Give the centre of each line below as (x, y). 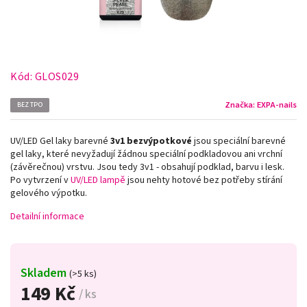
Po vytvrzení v (40, 180)
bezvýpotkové (159, 141)
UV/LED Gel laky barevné (60, 141)
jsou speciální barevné (239, 141)
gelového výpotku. (49, 193)
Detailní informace (47, 216)
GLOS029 (57, 76)
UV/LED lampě (99, 180)
